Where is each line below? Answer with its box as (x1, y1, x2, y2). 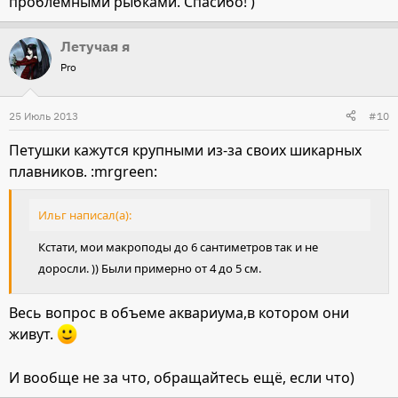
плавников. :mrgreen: (9, 161, 157, 181)
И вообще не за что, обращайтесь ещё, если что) (9, 367, 354, 387)
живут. (9, 324, 57, 345)
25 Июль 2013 (9, 108, 78, 123)
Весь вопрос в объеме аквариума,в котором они (9, 303, 349, 323)
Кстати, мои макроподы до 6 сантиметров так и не (38, 239, 318, 256)
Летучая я (60, 36, 130, 55)
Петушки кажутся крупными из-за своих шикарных (9, 139, 362, 160)
